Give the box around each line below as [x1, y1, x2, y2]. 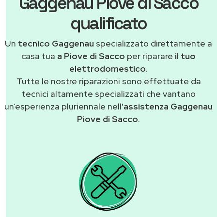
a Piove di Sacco [57, 50, 125, 62]
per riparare [125, 50, 175, 62]
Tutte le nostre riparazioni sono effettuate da [16, 75, 201, 87]
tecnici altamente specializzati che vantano [21, 88, 196, 99]
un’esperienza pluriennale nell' [4, 100, 124, 112]
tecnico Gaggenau [18, 37, 94, 49]
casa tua [21, 50, 57, 62]
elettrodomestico [69, 62, 146, 74]
